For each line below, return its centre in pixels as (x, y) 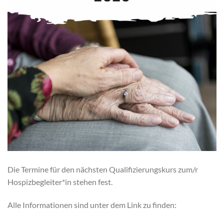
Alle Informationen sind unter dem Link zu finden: (92, 205)
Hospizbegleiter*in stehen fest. (60, 182)
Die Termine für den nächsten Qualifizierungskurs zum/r (103, 169)
